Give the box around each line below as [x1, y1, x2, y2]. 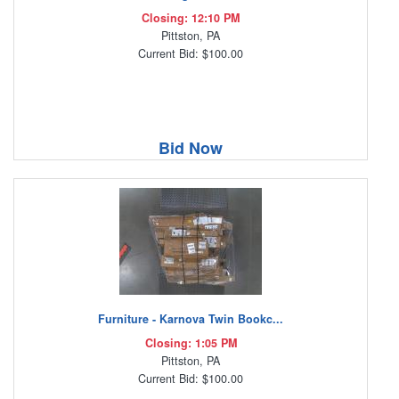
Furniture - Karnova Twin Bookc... [98, 311, 283, 328]
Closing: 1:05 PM [144, 335, 237, 352]
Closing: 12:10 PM [142, 10, 240, 27]
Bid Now [159, 136, 223, 160]
